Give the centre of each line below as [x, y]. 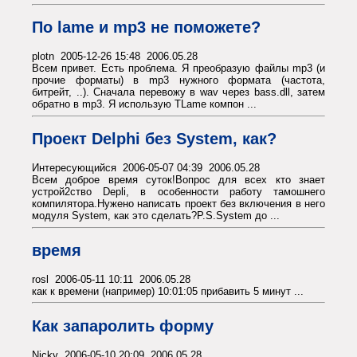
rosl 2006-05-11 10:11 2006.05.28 [111, 279]
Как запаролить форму [123, 326]
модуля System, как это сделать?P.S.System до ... [156, 215]
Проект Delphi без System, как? [154, 139]
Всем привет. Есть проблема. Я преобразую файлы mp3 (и [178, 69]
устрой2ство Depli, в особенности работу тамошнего [178, 191]
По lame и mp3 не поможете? [146, 27]
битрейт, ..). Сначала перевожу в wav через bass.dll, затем [178, 92]
